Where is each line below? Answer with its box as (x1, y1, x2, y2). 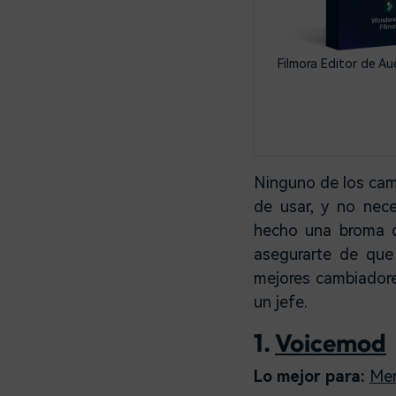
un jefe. (254, 292, 308, 311)
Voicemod (275, 326, 386, 358)
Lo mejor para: (254, 366, 369, 385)
